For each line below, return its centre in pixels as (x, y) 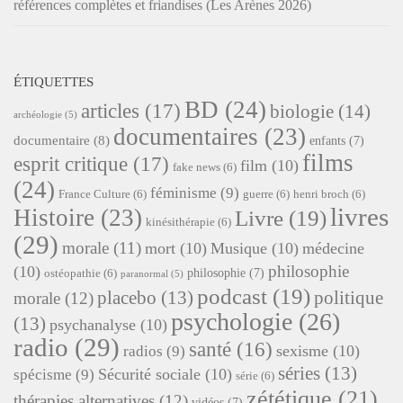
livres (359, 216)
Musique (239, 248)
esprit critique (71, 163)
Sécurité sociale (149, 374)
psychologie (232, 321)
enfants (327, 140)
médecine (333, 248)
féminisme (184, 193)
